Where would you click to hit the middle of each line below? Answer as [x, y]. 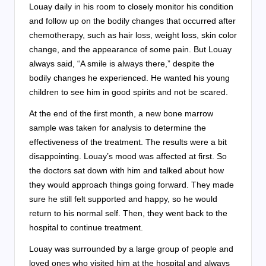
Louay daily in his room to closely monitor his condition [131, 7]
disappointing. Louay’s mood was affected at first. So [128, 156]
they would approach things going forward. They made [132, 185]
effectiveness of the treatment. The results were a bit [128, 142]
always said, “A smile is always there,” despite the [122, 64]
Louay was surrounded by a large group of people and [131, 249]
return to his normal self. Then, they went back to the [128, 213]
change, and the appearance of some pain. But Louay [130, 50]
